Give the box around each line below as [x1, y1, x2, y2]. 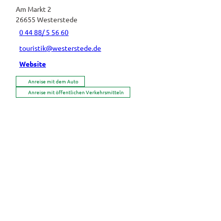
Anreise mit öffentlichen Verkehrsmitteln [28, 88, 124, 96]
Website [19, 59, 46, 69]
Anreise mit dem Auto [28, 77, 78, 85]
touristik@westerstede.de [19, 43, 102, 53]
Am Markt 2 [16, 4, 51, 13]
